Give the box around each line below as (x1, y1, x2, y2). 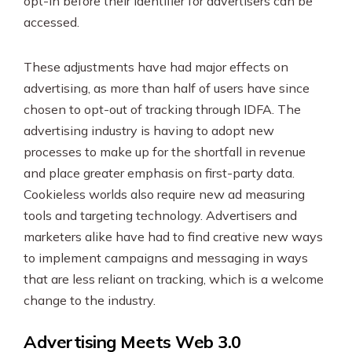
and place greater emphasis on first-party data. (24, 165, 295, 181)
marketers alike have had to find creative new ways (24, 229, 323, 244)
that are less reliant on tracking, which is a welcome (24, 271, 324, 287)
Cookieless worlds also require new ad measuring (24, 186, 305, 202)
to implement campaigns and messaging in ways (24, 250, 308, 266)
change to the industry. (24, 292, 159, 308)
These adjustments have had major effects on (24, 59, 288, 75)
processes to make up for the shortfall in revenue (24, 144, 306, 159)
